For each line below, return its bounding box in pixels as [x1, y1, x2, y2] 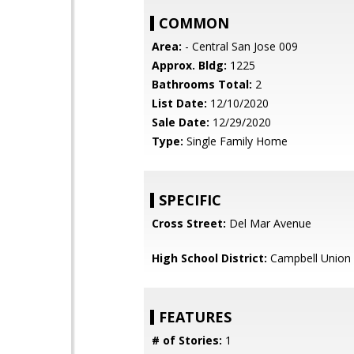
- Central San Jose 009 [182, 39, 298, 54]
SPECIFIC [159, 190, 221, 209]
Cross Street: [152, 216, 226, 231]
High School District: [152, 250, 267, 265]
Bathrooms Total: [152, 77, 252, 92]
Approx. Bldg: [152, 58, 227, 73]
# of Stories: [152, 333, 222, 348]
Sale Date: [152, 115, 209, 130]
